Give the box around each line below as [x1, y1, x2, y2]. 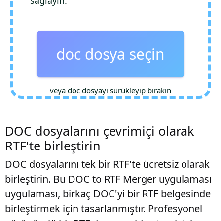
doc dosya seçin [56, 44, 165, 64]
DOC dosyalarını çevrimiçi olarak [5, 122, 194, 139]
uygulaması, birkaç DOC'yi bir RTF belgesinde [5, 187, 211, 200]
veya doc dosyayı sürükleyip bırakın [50, 85, 171, 95]
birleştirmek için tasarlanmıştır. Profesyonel [5, 202, 202, 215]
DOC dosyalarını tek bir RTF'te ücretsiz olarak [5, 157, 210, 171]
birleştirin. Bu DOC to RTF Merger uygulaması [5, 172, 212, 185]
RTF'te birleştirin [5, 137, 101, 154]
